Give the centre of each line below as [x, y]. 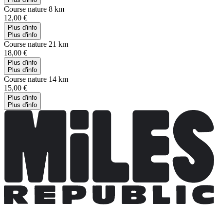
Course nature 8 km [34, 9]
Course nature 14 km [36, 79]
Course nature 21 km [36, 44]
